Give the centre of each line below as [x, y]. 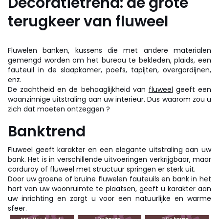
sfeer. [17, 208]
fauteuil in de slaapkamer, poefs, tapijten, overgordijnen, [109, 70]
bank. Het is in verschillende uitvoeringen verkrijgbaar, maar [109, 160]
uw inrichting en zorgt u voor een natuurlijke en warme [109, 199]
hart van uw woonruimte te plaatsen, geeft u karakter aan [109, 189]
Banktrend [47, 132]
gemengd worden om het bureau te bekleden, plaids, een [109, 60]
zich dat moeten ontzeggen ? [59, 109]
